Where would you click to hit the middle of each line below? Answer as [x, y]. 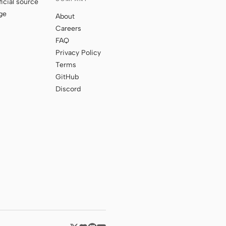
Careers [68, 29]
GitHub [67, 77]
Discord [68, 89]
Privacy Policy [78, 53]
